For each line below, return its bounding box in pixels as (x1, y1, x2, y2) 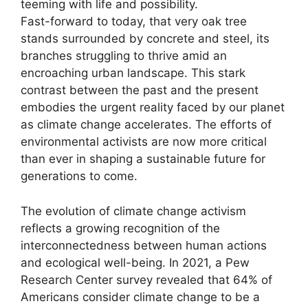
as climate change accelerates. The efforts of (21, 118, 272, 132)
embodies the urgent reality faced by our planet (21, 100, 285, 115)
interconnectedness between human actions (21, 238, 267, 252)
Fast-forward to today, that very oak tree (21, 14, 247, 29)
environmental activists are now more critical (21, 135, 267, 149)
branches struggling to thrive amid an (21, 49, 227, 63)
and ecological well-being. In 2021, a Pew (21, 255, 250, 269)
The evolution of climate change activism (21, 203, 246, 218)
